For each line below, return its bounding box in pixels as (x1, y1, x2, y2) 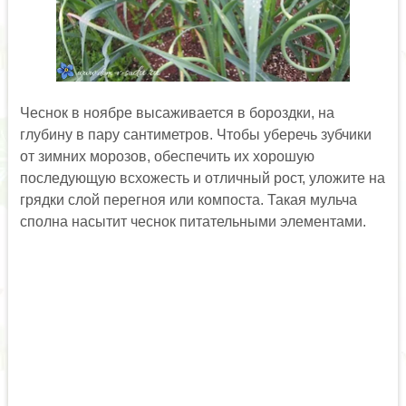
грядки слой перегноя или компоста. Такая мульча (19, 192, 357, 208)
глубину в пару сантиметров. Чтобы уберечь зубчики (19, 127, 372, 143)
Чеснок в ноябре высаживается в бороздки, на (19, 105, 334, 121)
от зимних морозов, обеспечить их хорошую (19, 149, 314, 165)
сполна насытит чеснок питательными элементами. (19, 214, 366, 230)
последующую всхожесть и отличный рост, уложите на (19, 170, 385, 187)
